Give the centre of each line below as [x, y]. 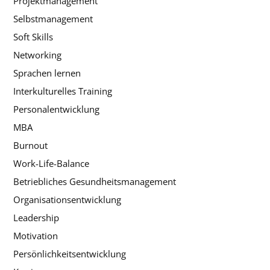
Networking [37, 55]
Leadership [36, 217]
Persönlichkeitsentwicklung [70, 253]
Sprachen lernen [47, 73]
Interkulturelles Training [63, 91]
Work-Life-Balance [51, 163]
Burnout [30, 145]
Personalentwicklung [56, 109]
